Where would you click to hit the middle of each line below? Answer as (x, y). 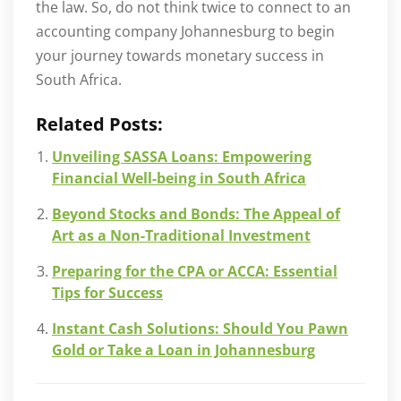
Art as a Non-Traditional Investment (181, 235)
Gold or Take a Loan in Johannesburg (183, 350)
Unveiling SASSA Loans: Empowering (182, 156)
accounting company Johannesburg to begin (185, 31)
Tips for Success (107, 292)
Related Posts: (99, 124)
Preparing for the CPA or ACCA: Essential (195, 271)
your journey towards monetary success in (180, 55)
